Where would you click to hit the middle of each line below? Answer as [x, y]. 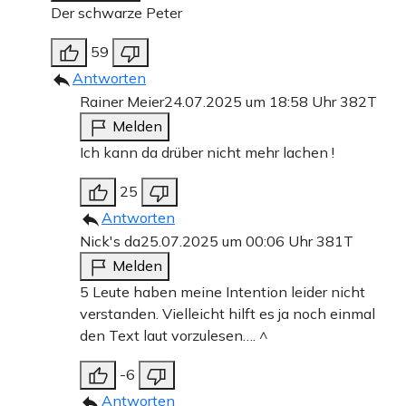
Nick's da [110, 242]
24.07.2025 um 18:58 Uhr [252, 102]
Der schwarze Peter [116, 13]
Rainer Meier [122, 102]
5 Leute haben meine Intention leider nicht [222, 292]
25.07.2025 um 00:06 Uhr [228, 242]
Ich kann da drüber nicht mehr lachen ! [207, 153]
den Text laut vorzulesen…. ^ [174, 336]
